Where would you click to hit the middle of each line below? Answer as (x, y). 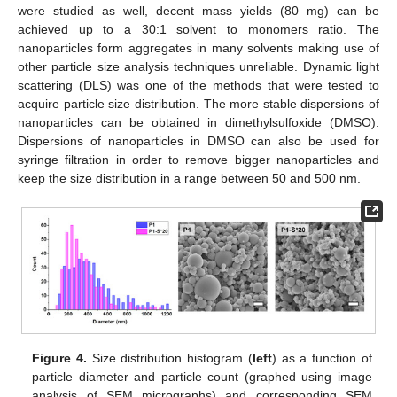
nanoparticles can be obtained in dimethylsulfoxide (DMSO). (198, 122)
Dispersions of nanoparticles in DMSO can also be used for (198, 140)
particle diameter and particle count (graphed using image (202, 377)
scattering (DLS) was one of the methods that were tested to (198, 85)
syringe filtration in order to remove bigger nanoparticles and (198, 159)
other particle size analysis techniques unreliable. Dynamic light (198, 66)
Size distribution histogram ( (170, 358)
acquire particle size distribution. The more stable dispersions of (198, 103)
